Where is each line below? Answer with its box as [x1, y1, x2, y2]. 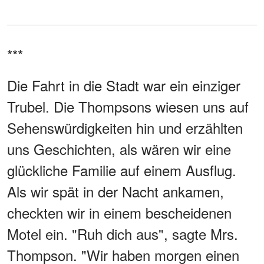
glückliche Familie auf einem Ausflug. [7, 160, 236, 181]
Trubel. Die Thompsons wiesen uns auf [7, 96, 249, 117]
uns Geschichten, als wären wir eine [7, 138, 231, 160]
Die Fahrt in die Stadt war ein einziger [7, 75, 240, 96]
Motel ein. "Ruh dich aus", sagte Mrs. [7, 223, 238, 245]
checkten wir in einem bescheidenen [7, 202, 232, 223]
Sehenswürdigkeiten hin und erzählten [7, 117, 243, 138]
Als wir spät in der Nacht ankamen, [7, 181, 224, 202]
